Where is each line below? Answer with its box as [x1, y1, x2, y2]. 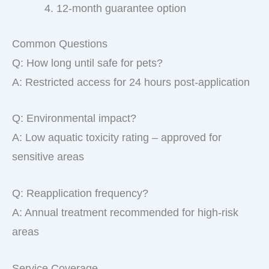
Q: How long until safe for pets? [12, 56, 163, 69]
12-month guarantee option [56, 2, 186, 14]
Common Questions [12, 37, 107, 50]
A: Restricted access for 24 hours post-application [12, 76, 250, 88]
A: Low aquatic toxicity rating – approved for [12, 131, 222, 144]
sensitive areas [12, 151, 84, 163]
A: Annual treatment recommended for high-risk [12, 207, 238, 219]
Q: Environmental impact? [12, 112, 136, 125]
